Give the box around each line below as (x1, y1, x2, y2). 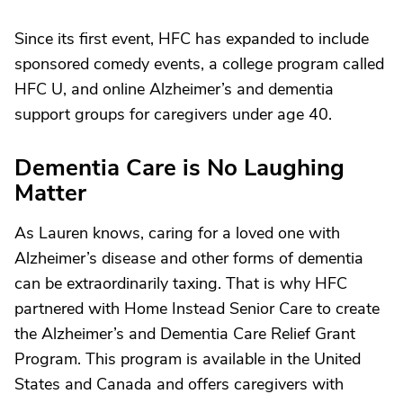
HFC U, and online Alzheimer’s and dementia (14, 78, 334, 100)
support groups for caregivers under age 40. (14, 103, 332, 125)
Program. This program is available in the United (14, 348, 361, 370)
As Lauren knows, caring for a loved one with (14, 222, 340, 244)
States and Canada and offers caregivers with (14, 373, 344, 395)
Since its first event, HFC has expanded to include (14, 28, 369, 49)
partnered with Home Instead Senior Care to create (14, 298, 380, 319)
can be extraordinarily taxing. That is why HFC (14, 273, 347, 294)
